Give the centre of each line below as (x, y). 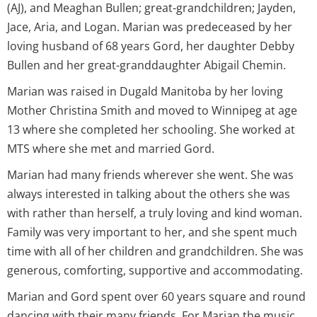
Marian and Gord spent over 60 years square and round (156, 296)
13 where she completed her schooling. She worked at (151, 129)
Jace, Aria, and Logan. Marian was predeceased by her (150, 27)
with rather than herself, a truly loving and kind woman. (155, 213)
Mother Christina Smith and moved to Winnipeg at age (152, 110)
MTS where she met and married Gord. (111, 148)
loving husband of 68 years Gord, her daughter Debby (151, 46)
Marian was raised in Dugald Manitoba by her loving (145, 91)
